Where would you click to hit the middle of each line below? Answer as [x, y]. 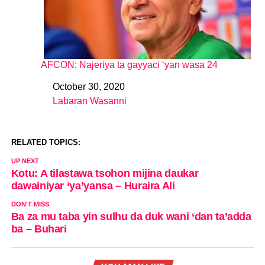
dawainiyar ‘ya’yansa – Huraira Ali [93, 185]
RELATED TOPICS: [46, 142]
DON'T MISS [30, 204]
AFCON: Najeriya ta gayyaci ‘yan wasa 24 [129, 64]
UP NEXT [25, 161]
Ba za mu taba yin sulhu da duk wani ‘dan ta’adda [131, 216]
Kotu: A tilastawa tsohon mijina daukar [105, 173]
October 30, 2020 [88, 86]
